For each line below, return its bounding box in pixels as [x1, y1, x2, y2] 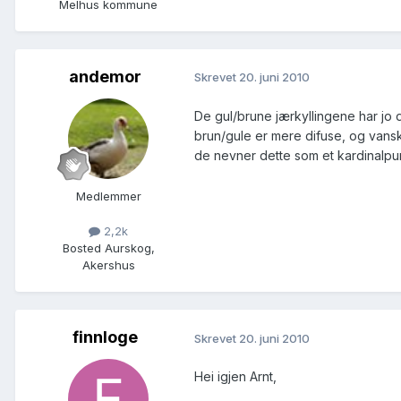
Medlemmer [75, 188, 141, 203]
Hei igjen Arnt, [194, 369, 277, 385]
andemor [68, 66, 141, 86]
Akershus [81, 258, 135, 273]
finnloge [72, 328, 138, 347]
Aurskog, [100, 241, 155, 256]
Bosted [62, 241, 101, 256]
